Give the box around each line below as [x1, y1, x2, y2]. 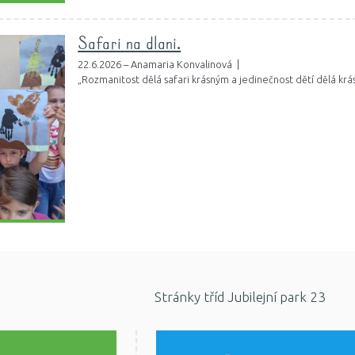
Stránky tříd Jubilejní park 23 [154, 289, 326, 305]
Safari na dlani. [78, 36, 181, 54]
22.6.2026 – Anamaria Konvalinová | [78, 58, 242, 70]
